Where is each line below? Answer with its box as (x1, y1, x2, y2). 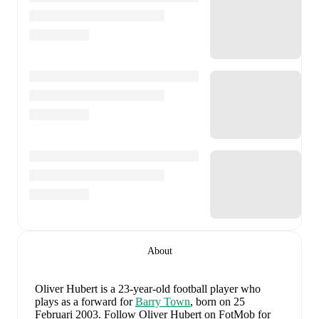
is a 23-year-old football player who (100, 282, 261, 295)
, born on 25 (190, 295, 245, 308)
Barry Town (135, 295, 190, 308)
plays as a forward (35, 295, 117, 308)
